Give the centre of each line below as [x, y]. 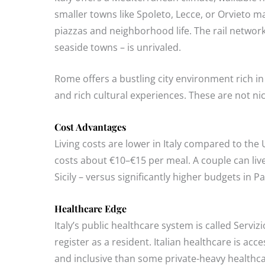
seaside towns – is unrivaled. [118, 47]
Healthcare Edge [91, 208]
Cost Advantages [90, 127]
